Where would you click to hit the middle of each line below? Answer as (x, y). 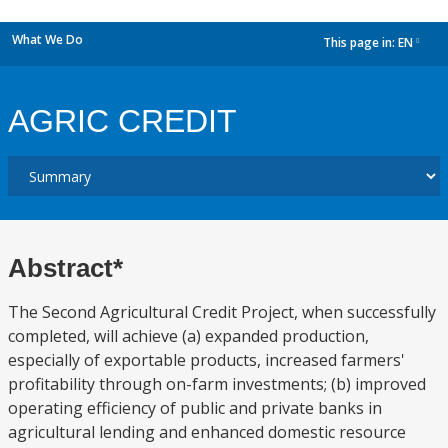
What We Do (47, 39)
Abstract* (65, 268)
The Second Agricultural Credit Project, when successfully (222, 312)
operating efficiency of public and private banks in (195, 408)
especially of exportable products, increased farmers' (206, 360)
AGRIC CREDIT (122, 121)
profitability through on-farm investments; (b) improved (217, 384)
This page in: (360, 43)
